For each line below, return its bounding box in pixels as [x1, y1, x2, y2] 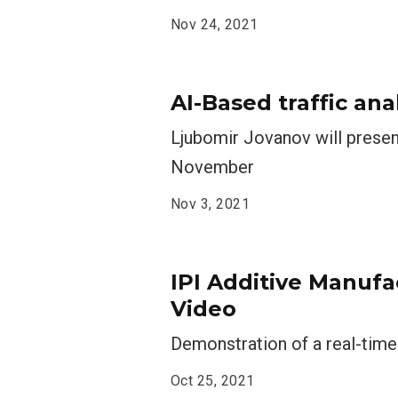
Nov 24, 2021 [171, 16, 259, 33]
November [171, 156, 254, 178]
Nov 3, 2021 [171, 195, 251, 212]
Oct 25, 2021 [171, 372, 255, 389]
